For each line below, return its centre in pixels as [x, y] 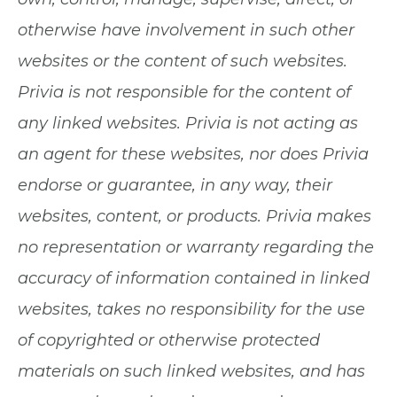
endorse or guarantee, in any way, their [175, 185]
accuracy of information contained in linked [194, 278]
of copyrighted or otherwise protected [169, 340]
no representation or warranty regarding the [196, 247]
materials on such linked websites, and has [191, 371]
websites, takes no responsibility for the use [191, 309]
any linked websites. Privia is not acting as [188, 123]
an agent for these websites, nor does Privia [193, 154]
